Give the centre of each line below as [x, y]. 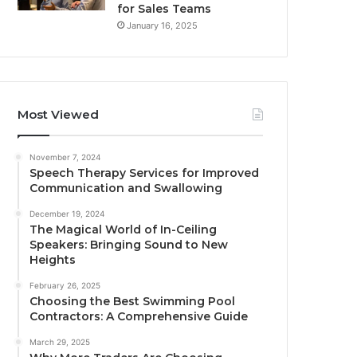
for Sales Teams [165, 9]
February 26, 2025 [65, 286]
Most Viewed [59, 115]
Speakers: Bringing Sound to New [129, 245]
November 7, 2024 [65, 157]
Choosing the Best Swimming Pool [133, 302]
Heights [53, 260]
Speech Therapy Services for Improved [145, 173]
